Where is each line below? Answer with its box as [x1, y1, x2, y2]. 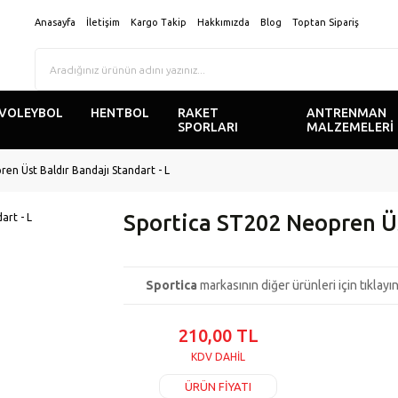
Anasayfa [35, 16, 76, 28]
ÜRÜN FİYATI [185, 380, 252, 393]
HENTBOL [91, 106, 150, 120]
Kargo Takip [131, 16, 187, 28]
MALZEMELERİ [306, 120, 394, 134]
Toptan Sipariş [292, 16, 359, 28]
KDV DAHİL [191, 351, 246, 362]
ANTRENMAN [306, 106, 387, 120]
